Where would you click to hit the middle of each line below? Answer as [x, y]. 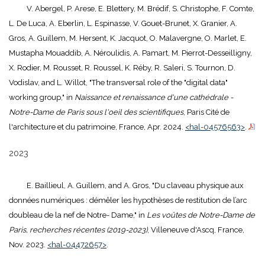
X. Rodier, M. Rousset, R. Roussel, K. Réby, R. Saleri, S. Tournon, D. [122, 68]
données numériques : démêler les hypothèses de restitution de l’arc [128, 201]
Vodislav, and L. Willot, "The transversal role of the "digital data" [118, 83]
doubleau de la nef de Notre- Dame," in [78, 215]
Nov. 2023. [28, 245]
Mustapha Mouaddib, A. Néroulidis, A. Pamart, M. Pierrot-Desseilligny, [130, 53]
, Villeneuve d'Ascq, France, [196, 230]
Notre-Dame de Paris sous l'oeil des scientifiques [96, 112]
